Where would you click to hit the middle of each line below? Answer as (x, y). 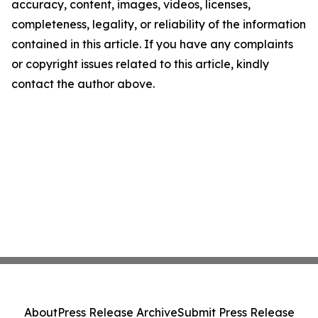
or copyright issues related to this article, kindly (140, 64)
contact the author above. (83, 84)
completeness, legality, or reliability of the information (159, 24)
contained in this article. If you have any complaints (152, 44)
